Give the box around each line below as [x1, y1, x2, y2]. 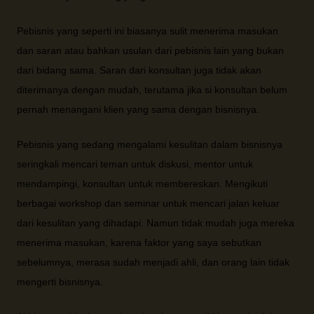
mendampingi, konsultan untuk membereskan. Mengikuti [17, 178, 268, 189]
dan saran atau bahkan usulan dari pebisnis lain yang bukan [17, 45, 284, 56]
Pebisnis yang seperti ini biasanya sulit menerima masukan [17, 25, 278, 36]
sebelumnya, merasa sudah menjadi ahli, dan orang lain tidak [17, 257, 289, 268]
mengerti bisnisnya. [17, 276, 103, 287]
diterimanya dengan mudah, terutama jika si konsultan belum [17, 84, 287, 95]
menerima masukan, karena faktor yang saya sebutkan [17, 237, 261, 248]
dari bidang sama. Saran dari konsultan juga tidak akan [17, 64, 261, 76]
